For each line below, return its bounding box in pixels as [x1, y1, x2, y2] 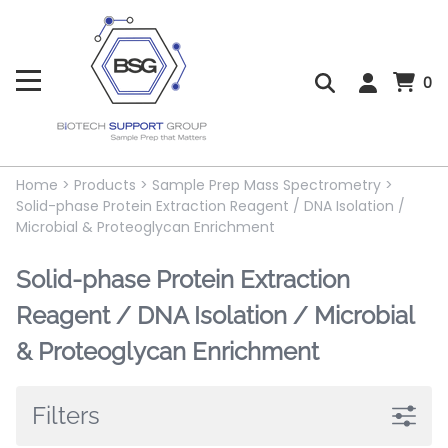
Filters [32, 401, 100, 431]
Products [74, 175, 136, 196]
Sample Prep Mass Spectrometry [152, 175, 381, 196]
